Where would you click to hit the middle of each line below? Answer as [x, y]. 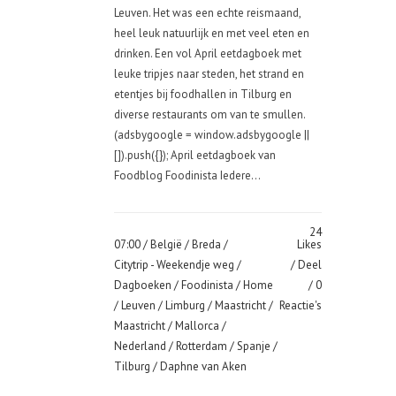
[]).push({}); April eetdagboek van [195, 155]
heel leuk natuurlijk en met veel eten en [212, 33]
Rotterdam [202, 346]
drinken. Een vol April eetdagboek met [208, 53]
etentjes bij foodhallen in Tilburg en [203, 94]
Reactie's [301, 305]
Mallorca [197, 326]
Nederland [140, 346]
